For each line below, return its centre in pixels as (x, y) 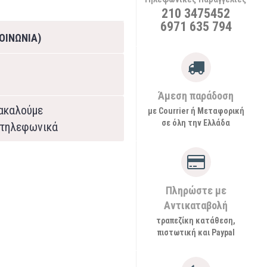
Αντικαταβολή (196, 205)
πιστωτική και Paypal (196, 232)
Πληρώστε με (196, 190)
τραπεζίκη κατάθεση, (196, 221)
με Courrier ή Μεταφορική (196, 111)
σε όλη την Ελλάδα (196, 123)
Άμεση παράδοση (196, 96)
